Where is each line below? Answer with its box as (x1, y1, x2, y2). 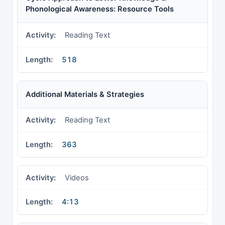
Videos (65, 173, 89, 182)
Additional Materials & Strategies (26, 89, 144, 99)
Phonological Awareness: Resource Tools (26, 5, 174, 14)
